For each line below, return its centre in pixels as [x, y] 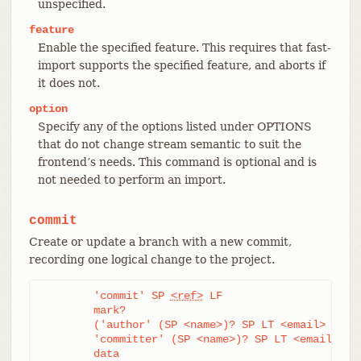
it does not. [68, 83]
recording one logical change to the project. [151, 259]
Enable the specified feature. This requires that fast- [184, 47]
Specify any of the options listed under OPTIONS [174, 126]
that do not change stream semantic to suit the [169, 144]
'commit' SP [132, 295]
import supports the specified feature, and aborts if [181, 65]
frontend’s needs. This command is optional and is [177, 162]
